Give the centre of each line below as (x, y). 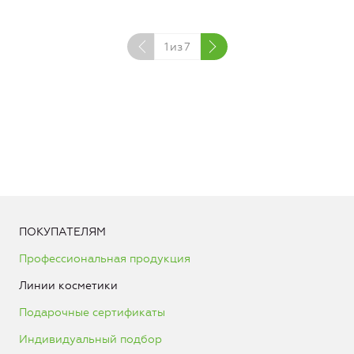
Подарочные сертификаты (92, 312)
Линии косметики (68, 285)
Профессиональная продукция (105, 258)
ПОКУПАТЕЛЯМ (62, 232)
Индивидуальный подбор (90, 339)
